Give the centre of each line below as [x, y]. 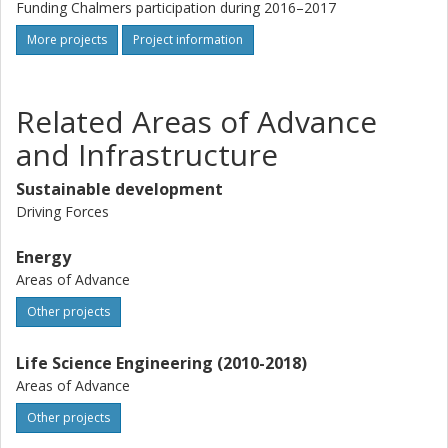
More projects [67, 39]
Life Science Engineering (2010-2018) [161, 363]
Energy [43, 257]
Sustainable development [119, 189]
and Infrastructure [147, 154]
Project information [188, 39]
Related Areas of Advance [196, 121]
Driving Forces [62, 211]
